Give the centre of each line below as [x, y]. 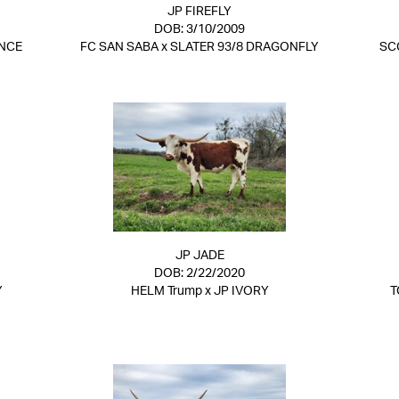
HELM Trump [166, 291]
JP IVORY [241, 291]
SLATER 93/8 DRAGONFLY [244, 47]
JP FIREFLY [199, 12]
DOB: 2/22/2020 [199, 273]
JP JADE [199, 256]
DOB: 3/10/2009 [199, 29]
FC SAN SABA [119, 47]
